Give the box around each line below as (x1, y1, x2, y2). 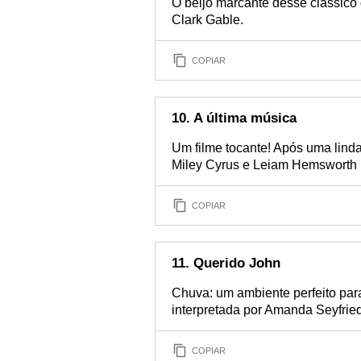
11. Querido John (172, 255, 280, 271)
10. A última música (172, 110, 297, 126)
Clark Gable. (172, 13, 243, 27)
